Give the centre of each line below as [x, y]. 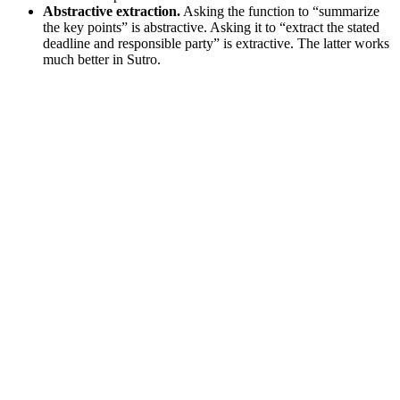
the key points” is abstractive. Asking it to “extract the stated [211, 27]
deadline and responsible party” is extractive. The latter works [216, 43]
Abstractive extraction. [112, 11]
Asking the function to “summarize [280, 11]
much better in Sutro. [102, 59]
